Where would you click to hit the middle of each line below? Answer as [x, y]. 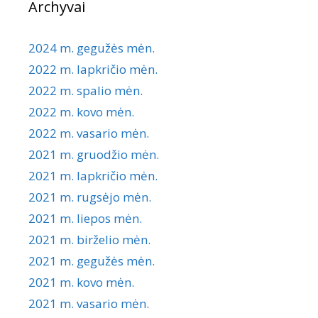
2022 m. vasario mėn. [89, 133]
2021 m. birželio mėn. [89, 240]
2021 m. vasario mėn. [89, 304]
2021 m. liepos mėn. [85, 219]
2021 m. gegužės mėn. [92, 261]
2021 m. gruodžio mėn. [94, 155]
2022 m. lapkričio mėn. [93, 70]
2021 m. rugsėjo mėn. [90, 197]
